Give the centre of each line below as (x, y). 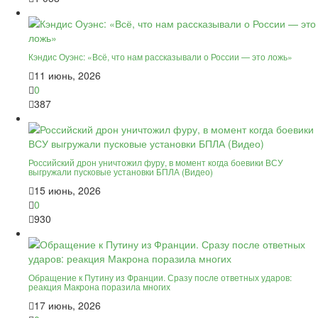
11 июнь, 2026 (67, 75)
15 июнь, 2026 (67, 190)
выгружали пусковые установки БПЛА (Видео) (121, 171)
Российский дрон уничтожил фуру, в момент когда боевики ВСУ (156, 162)
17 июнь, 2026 (67, 305)
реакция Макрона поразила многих (99, 286)
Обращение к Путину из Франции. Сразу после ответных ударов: (160, 277)
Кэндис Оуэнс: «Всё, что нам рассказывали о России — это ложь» (160, 56)
